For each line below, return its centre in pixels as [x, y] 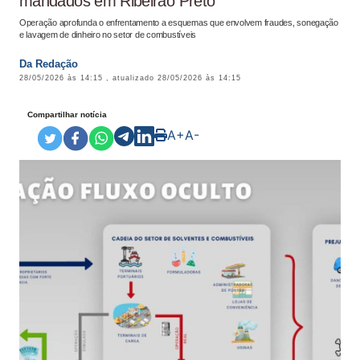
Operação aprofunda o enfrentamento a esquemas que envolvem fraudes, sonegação [179, 22]
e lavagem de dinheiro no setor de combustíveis [108, 35]
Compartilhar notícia [67, 114]
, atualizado [132, 78]
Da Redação [49, 64]
